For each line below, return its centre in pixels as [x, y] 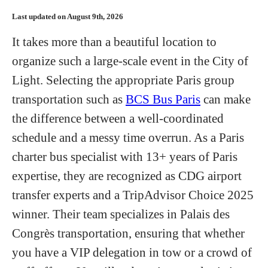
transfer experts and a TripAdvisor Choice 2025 [133, 195]
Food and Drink [134, 100]
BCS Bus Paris [163, 99]
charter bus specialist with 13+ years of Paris [125, 157]
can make [226, 99]
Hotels [134, 20]
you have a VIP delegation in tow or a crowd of [132, 252]
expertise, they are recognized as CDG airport [127, 176]
